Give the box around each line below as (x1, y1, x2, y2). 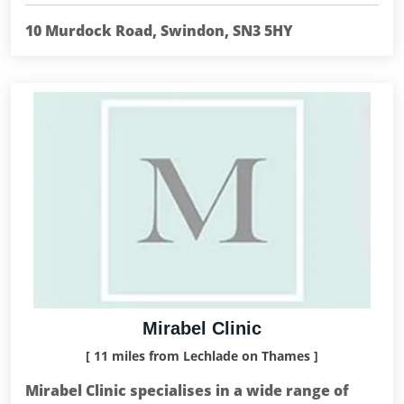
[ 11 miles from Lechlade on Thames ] (86, 347, 318, 364)
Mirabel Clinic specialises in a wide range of (25, 381, 349, 400)
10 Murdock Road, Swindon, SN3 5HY (25, 21, 293, 41)
